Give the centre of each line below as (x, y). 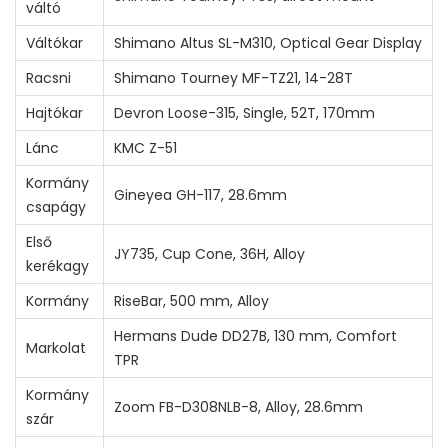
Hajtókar (54, 112)
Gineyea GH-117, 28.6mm (200, 194)
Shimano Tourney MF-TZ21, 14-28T (233, 77)
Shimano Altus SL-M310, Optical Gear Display (268, 42)
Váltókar (54, 42)
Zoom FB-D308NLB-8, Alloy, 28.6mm (238, 406)
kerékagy (57, 265)
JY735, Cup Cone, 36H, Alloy (209, 253)
